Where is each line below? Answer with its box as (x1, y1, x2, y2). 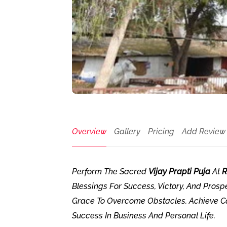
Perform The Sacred (72, 167, 148, 176)
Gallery (114, 127, 140, 136)
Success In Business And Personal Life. (72, 211, 215, 220)
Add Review (182, 127, 225, 136)
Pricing (148, 127, 174, 136)
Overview (72, 127, 106, 136)
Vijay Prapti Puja (148, 167, 210, 176)
